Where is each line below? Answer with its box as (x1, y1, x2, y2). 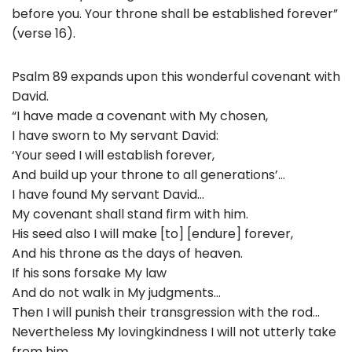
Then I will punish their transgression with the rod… (12, 302, 320, 321)
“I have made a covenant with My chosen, (12, 106, 268, 125)
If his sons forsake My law (12, 263, 167, 282)
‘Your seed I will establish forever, (12, 145, 214, 164)
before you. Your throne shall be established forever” (12, 4, 338, 23)
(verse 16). (12, 24, 75, 42)
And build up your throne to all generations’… (12, 165, 285, 184)
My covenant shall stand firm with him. (12, 204, 248, 223)
